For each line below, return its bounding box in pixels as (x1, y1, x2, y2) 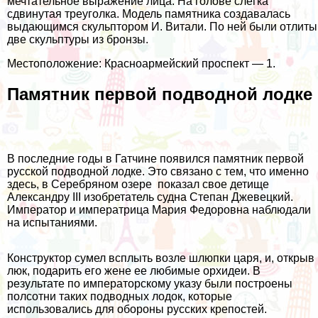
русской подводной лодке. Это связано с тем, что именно (7, 165, 309, 177)
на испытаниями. (7, 216, 97, 229)
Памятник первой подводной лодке (7, 84, 312, 104)
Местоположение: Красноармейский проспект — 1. (7, 57, 275, 70)
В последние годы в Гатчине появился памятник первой (7, 152, 304, 165)
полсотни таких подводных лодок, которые (7, 290, 232, 302)
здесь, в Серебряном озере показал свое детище (7, 177, 269, 190)
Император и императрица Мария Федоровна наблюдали (7, 203, 311, 216)
